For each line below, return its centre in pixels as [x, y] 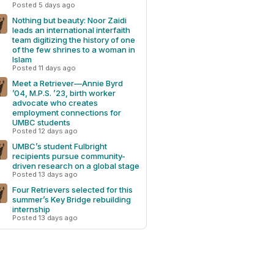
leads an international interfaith [71, 30]
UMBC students [41, 122]
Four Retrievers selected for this [72, 190]
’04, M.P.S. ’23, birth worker [64, 93]
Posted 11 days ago [44, 68]
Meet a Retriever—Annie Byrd [68, 83]
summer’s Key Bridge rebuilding [72, 199]
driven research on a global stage [76, 166]
